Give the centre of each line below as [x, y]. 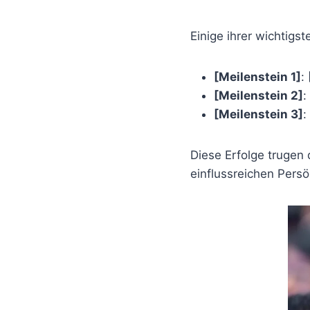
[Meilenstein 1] [257, 76]
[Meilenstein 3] [258, 114]
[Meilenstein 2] [258, 95]
